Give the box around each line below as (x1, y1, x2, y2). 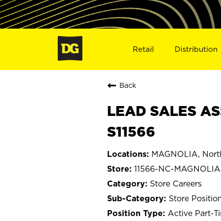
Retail (132, 44, 154, 53)
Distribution (175, 44, 218, 53)
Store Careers (150, 179, 202, 188)
